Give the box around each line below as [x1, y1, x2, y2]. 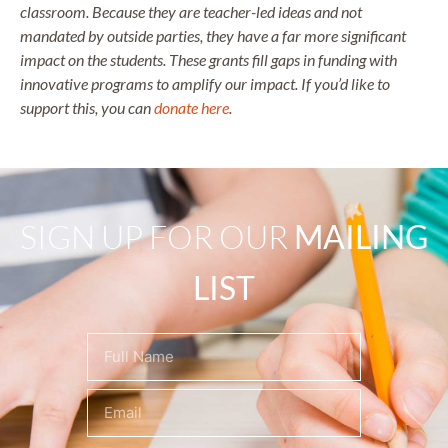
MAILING [294, 217, 428, 257]
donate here [154, 98, 229, 118]
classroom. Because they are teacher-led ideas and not [20, 2, 362, 22]
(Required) [134, 337, 200, 354]
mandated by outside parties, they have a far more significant [20, 26, 406, 46]
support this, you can [20, 98, 154, 118]
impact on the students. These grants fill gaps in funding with [20, 50, 397, 70]
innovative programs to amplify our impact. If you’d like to [20, 74, 390, 94]
